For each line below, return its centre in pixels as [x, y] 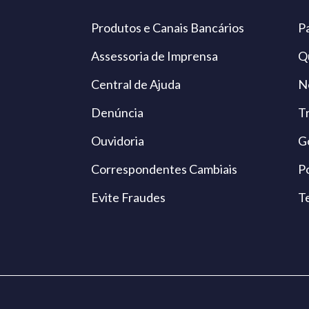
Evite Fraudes [128, 197]
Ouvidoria [118, 140]
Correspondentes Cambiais [164, 169]
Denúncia [117, 112]
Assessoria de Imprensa [154, 56]
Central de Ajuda [136, 84]
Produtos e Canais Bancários [168, 27]
